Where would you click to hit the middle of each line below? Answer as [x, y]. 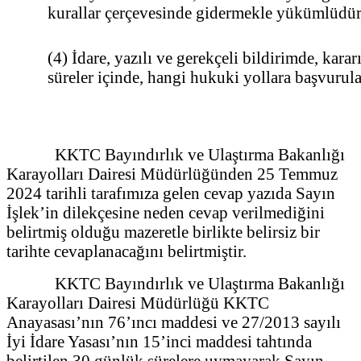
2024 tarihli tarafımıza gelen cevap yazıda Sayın [171, 193]
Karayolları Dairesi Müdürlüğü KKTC [138, 302]
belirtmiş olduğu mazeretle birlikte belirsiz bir [163, 231]
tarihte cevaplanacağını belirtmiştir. [127, 251]
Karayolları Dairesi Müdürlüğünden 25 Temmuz [172, 173]
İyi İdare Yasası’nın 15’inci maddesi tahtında [159, 341]
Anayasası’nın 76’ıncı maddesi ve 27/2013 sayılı [174, 322]
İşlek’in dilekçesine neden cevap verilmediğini [166, 212]
